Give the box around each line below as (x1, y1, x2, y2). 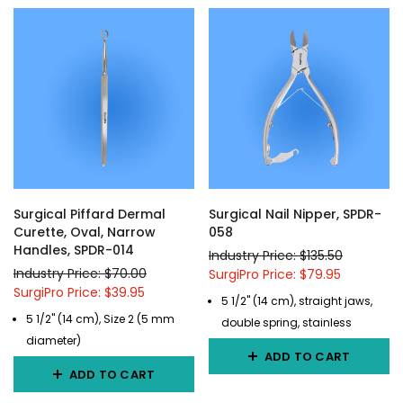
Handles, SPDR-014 (13, 241, 134, 259)
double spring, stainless (221, 315, 353, 330)
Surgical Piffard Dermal (13, 205, 166, 223)
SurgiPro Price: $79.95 (209, 265, 341, 283)
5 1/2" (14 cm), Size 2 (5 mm (26, 311, 175, 327)
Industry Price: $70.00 (13, 264, 147, 282)
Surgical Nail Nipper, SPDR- (209, 205, 381, 223)
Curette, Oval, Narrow (13, 223, 156, 241)
